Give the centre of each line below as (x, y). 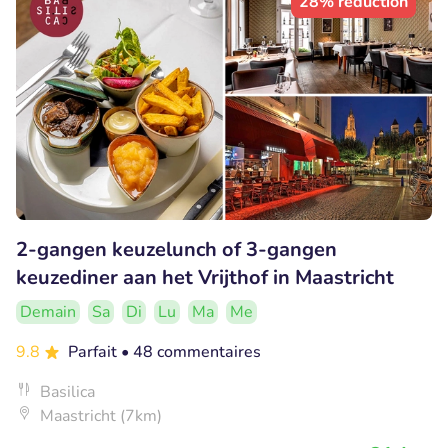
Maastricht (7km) (101, 415)
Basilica (67, 391)
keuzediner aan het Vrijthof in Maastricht (205, 277)
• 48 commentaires (191, 351)
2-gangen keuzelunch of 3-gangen (176, 249)
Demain (48, 311)
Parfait (94, 351)
